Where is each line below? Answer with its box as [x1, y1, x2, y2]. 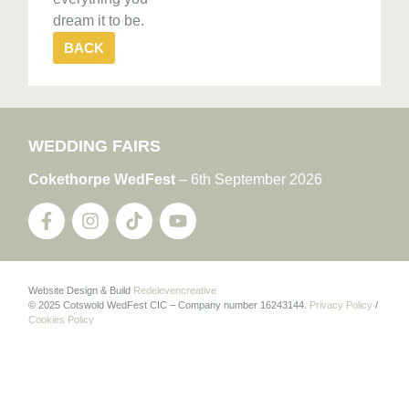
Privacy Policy [309, 299, 373, 311]
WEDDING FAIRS [28, 137, 162, 156]
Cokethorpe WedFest [28, 172, 176, 188]
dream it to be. [53, 13, 145, 29]
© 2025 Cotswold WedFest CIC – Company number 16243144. [28, 299, 310, 311]
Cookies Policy [28, 314, 95, 326]
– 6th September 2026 [175, 172, 323, 188]
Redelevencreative [133, 285, 217, 297]
